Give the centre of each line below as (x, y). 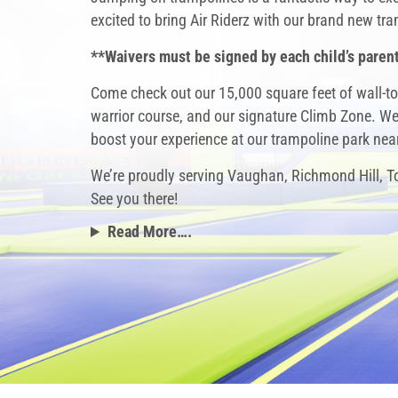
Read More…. (150, 231)
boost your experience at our (181, 139)
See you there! (134, 199)
